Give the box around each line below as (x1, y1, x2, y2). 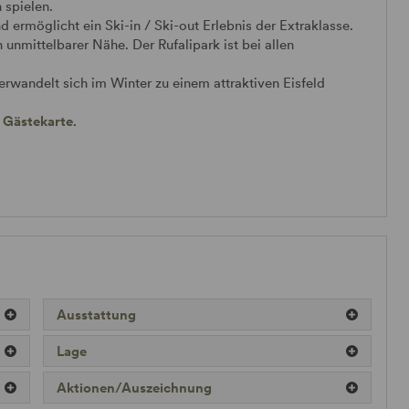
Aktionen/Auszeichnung (57, 378, 213, 396)
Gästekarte (3, 111, 73, 130)
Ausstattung (57, 305, 137, 323)
